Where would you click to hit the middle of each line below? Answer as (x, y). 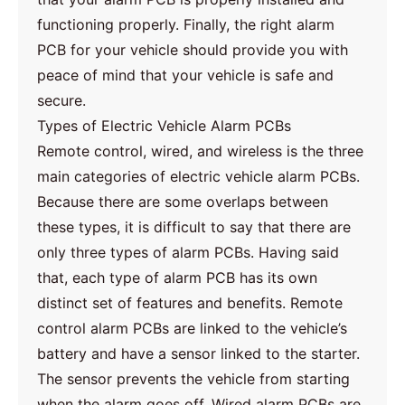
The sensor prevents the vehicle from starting (194, 378)
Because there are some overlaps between (183, 201)
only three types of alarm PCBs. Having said (188, 252)
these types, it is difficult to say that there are (194, 226)
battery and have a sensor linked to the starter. (199, 353)
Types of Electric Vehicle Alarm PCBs (165, 125)
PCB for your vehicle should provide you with (193, 49)
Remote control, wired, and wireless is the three (201, 151)
